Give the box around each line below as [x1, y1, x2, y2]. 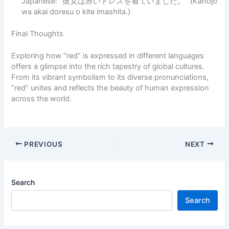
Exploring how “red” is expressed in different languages [11, 51, 204, 60]
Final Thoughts [11, 29, 64, 38]
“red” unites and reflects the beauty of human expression [11, 83, 210, 93]
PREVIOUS [22, 140, 63, 148]
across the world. [11, 94, 72, 103]
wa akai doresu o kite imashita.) [21, 7, 131, 16]
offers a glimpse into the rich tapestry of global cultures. [11, 61, 205, 71]
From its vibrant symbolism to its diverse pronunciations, [11, 72, 209, 82]
